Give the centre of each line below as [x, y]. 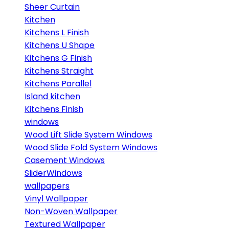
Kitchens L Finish [57, 32]
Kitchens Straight [59, 71]
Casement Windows [65, 160]
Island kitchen [52, 96]
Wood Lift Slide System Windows [88, 135]
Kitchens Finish [54, 109]
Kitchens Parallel [58, 84]
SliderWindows [53, 173]
